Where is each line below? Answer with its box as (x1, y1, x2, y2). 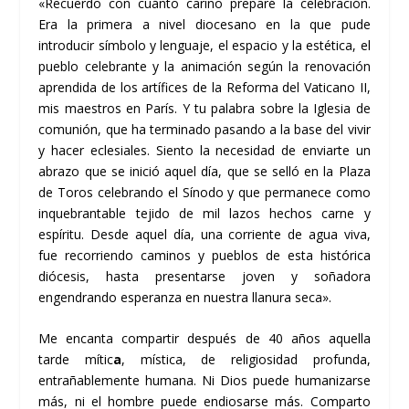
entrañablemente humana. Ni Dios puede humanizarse (38, 372, 371, 390)
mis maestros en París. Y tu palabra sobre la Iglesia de (38, 99, 371, 117)
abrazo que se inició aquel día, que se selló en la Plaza (38, 162, 371, 180)
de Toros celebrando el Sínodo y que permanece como (38, 183, 371, 201)
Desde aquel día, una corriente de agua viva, (90, 225, 371, 243)
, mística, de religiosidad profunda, (121, 351, 371, 369)
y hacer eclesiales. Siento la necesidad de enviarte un (38, 141, 371, 159)
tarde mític (38, 351, 114, 369)
